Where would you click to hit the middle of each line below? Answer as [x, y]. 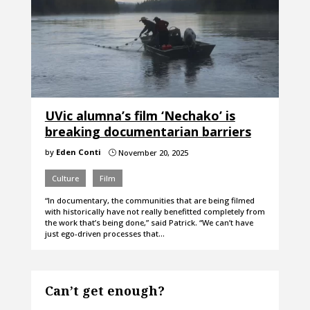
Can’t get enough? [104, 291]
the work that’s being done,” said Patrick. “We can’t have [149, 223]
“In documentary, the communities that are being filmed [149, 201]
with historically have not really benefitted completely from [155, 212]
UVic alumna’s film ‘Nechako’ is [140, 116]
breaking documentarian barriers [148, 132]
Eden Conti [78, 152]
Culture [65, 179]
